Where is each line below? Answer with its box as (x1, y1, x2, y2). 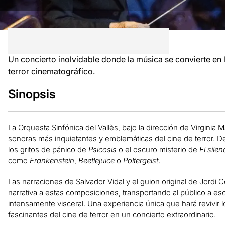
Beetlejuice (78, 155, 115, 165)
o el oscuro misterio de (116, 144, 199, 154)
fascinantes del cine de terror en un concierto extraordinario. (8, 209, 216, 219)
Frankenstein (29, 155, 74, 165)
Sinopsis (8, 86, 56, 101)
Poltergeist (123, 155, 158, 165)
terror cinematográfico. (8, 66, 95, 76)
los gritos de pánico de (8, 144, 88, 154)
